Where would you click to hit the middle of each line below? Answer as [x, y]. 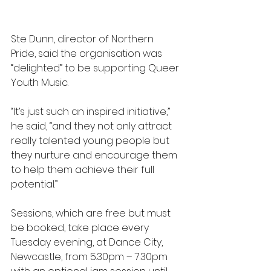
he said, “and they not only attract [93, 126]
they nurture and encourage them [95, 155]
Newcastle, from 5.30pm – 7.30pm [90, 257]
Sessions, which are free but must [92, 214]
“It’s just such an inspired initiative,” [92, 112]
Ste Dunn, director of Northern [83, 39]
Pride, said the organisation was [88, 54]
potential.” [34, 184]
